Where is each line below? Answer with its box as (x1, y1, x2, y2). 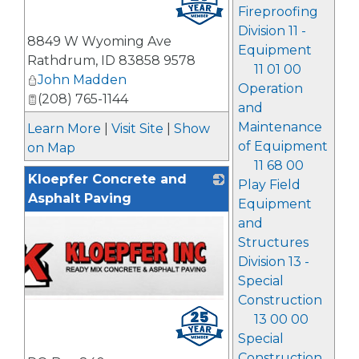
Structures (237, 235, 309, 250)
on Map (27, 139, 75, 155)
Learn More (27, 120, 101, 136)
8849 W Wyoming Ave (27, 33, 171, 49)
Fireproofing (237, 4, 318, 19)
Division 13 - (237, 254, 309, 269)
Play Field (237, 177, 301, 192)
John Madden (38, 71, 127, 87)
